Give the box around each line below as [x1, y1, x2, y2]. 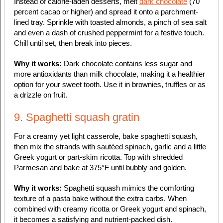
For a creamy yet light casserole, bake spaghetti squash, [13, 132, 198, 141]
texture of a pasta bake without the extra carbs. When [13, 194, 187, 203]
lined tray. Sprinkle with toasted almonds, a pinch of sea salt [13, 18, 207, 27]
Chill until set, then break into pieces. [13, 39, 132, 48]
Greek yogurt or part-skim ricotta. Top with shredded [13, 153, 183, 162]
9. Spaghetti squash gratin [13, 111, 139, 124]
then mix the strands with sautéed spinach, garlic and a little [13, 142, 206, 151]
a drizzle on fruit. [13, 91, 67, 100]
